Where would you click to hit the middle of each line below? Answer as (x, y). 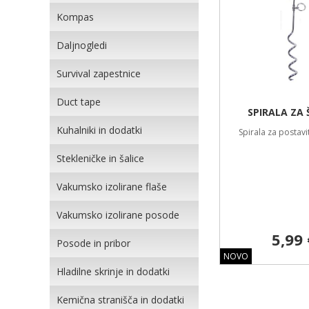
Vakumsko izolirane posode (118, 215)
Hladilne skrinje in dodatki (113, 271)
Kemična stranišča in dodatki (120, 300)
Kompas (75, 17)
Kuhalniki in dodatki (99, 130)
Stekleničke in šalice (100, 158)
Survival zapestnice (99, 73)
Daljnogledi (82, 45)
